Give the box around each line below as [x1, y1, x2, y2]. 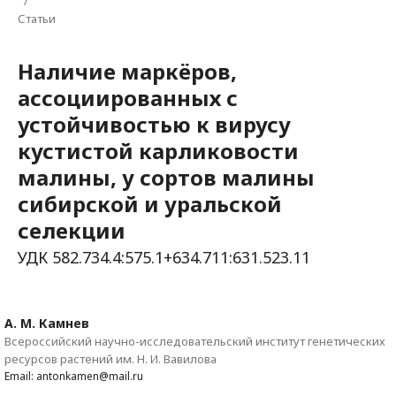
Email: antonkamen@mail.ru [4, 369, 143, 384]
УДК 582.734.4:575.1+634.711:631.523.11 [18, 247, 310, 268]
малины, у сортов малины [18, 163, 315, 192]
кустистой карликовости [18, 136, 299, 165]
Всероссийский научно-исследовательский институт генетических [4, 333, 385, 349]
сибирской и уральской [18, 189, 282, 218]
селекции [18, 216, 126, 245]
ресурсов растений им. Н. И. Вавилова [4, 351, 217, 367]
